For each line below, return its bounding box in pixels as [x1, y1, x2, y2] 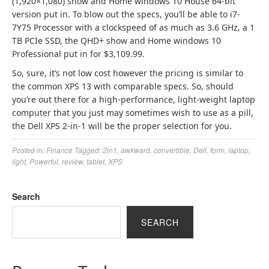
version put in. [12, 8, 70, 20]
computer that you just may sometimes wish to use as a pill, [12, 107, 253, 118]
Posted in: [12, 145, 46, 155]
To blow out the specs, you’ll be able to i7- [70, 8, 240, 20]
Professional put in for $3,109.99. [12, 48, 145, 59]
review [62, 156, 83, 166]
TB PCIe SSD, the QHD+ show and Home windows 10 [12, 35, 221, 46]
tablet [86, 156, 104, 166]
